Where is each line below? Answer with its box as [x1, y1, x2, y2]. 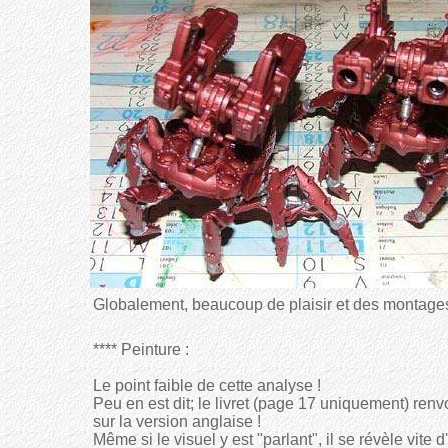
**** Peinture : [93, 341, 189, 358]
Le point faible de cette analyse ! [93, 377, 321, 394]
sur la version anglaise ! [93, 413, 261, 430]
